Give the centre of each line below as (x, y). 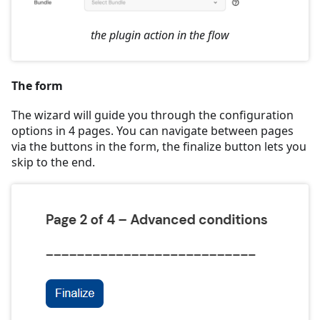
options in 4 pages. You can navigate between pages (152, 131)
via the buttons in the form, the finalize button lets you (159, 147)
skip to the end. (53, 162)
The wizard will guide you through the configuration (152, 115)
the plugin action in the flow (160, 35)
